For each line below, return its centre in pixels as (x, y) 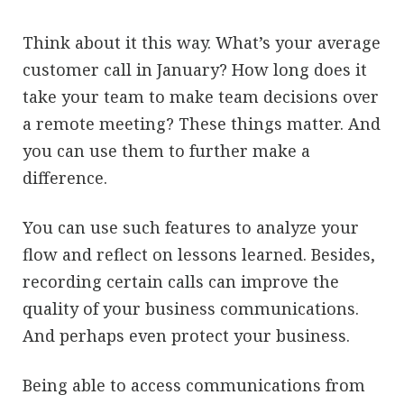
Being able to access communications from (194, 385)
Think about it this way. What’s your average (202, 42)
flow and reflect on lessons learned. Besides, (199, 254)
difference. (65, 177)
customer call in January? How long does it (195, 69)
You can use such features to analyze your (191, 227)
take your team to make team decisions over (201, 96)
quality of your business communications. (191, 308)
